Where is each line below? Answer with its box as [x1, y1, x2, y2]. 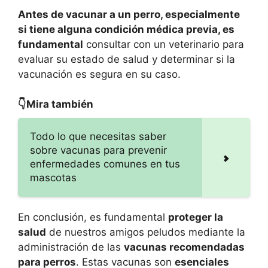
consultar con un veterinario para [83, 38, 244, 50]
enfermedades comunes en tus [30, 158, 180, 170]
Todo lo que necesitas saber [30, 130, 166, 143]
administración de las [18, 241, 124, 254]
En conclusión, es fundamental [18, 211, 168, 224]
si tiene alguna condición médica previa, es [18, 23, 234, 35]
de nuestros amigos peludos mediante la [46, 226, 245, 239]
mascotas [30, 172, 77, 184]
